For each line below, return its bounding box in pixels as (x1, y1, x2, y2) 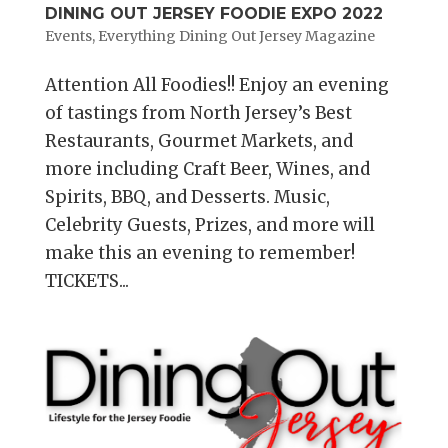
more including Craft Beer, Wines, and (44, 158, 370, 181)
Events (44, 27, 92, 46)
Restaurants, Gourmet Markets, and (44, 130, 353, 153)
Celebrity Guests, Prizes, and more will (44, 214, 375, 237)
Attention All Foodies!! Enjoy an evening (44, 74, 389, 97)
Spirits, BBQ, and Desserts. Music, (44, 186, 330, 209)
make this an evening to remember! (44, 242, 355, 265)
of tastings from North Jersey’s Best (44, 102, 352, 125)
